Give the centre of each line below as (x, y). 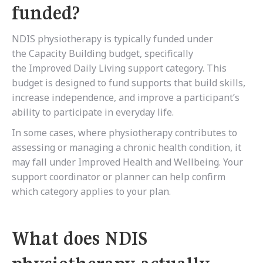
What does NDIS (80, 239)
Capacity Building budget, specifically (111, 54)
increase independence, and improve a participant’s (126, 98)
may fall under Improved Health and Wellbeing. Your (127, 162)
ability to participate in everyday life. (93, 112)
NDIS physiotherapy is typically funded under (112, 39)
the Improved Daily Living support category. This (119, 68)
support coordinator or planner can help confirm (119, 177)
